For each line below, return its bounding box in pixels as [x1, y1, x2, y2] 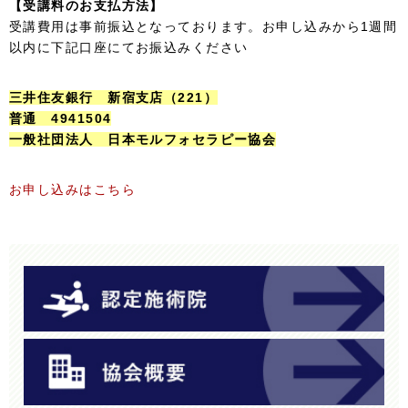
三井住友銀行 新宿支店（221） [9, 89, 219, 105]
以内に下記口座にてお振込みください [9, 39, 249, 55]
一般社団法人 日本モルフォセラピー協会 [9, 131, 277, 147]
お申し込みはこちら [9, 181, 136, 197]
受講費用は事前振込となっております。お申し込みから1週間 [9, 18, 398, 34]
